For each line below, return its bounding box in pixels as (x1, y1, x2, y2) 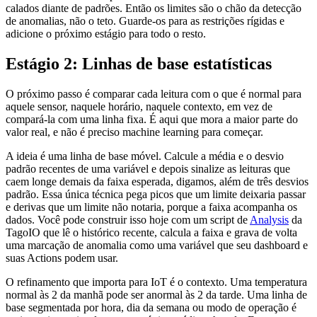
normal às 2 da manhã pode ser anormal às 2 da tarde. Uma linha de (6, 288, 307, 301)
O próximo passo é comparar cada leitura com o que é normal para (6, 87, 301, 100)
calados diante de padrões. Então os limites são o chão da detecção (6, 1, 301, 14)
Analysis (250, 213, 289, 226)
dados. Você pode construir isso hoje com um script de (6, 213, 250, 226)
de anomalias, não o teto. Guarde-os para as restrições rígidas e (6, 14, 284, 27)
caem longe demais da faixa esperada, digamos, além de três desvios (6, 175, 309, 188)
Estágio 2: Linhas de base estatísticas (6, 54, 272, 73)
